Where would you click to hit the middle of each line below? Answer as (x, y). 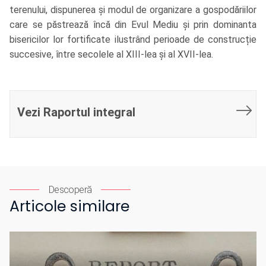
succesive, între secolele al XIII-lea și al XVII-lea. (113, 55)
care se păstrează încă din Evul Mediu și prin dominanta (133, 25)
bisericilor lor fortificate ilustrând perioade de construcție (133, 40)
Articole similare (69, 207)
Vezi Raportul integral (76, 113)
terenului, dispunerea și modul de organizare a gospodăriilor (133, 10)
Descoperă (70, 190)
